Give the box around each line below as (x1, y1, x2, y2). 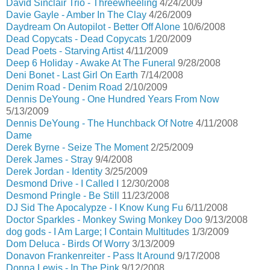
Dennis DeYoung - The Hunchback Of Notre (6, 118, 193, 128)
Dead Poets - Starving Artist (6, 46, 124, 56)
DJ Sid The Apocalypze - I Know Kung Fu (6, 202, 183, 213)
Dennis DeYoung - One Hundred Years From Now (6, 94, 219, 104)
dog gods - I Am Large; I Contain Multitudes (6, 227, 189, 237)
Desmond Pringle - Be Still (6, 190, 119, 201)
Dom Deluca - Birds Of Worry (6, 239, 130, 249)
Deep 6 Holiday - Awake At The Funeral (6, 58, 175, 68)
